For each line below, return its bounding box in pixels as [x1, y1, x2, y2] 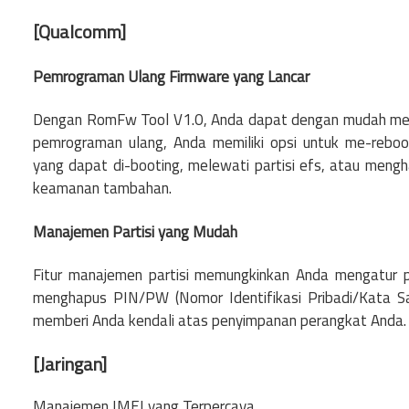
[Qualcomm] [33, 16, 126, 46]
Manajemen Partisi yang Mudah [33, 219, 237, 244]
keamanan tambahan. [33, 176, 172, 201]
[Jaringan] [33, 350, 107, 379]
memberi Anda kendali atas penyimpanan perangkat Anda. [33, 309, 406, 333]
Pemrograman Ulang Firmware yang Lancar [33, 64, 309, 89]
